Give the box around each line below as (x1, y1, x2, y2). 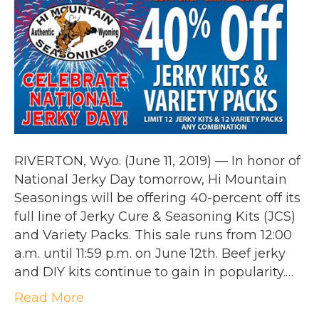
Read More (14, 290, 84, 306)
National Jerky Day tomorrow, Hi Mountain (14, 172, 287, 188)
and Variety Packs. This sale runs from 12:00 (14, 227, 292, 244)
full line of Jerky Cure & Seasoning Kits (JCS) (14, 209, 296, 225)
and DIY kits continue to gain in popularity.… (14, 264, 293, 281)
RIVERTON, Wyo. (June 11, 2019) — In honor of (14, 153, 300, 169)
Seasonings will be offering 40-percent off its (14, 190, 300, 206)
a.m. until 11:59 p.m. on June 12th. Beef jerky (14, 246, 286, 262)
